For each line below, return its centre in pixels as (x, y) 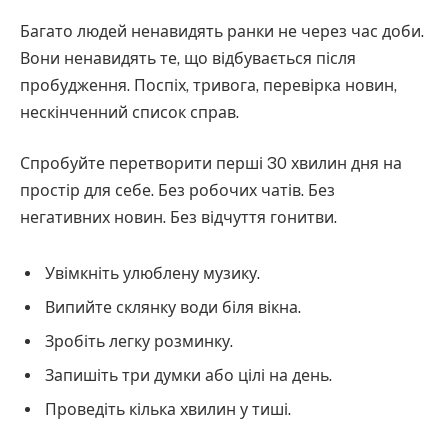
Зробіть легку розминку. (139, 342)
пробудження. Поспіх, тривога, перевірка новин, (208, 85)
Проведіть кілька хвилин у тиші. (168, 410)
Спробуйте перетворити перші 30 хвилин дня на (211, 164)
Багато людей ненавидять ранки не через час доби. (222, 31)
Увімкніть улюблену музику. (152, 274)
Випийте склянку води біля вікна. (173, 308)
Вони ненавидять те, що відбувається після (188, 58)
